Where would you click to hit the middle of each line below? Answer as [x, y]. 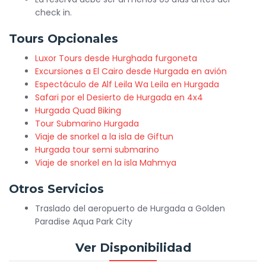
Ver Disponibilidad [133, 248]
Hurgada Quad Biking [78, 110]
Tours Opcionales [64, 39]
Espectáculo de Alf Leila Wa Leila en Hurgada [127, 84]
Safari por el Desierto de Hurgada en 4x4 [119, 97]
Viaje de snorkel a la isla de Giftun [104, 137]
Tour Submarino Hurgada [87, 123]
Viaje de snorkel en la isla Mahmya [106, 163]
